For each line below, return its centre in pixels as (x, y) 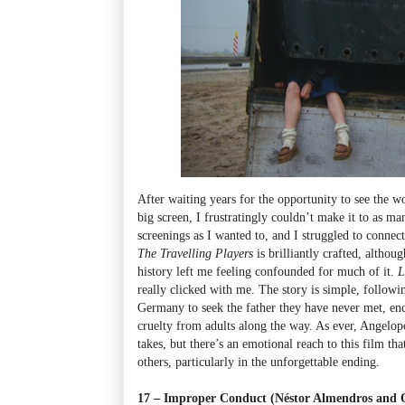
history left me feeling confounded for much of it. (268, 271)
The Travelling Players (195, 253)
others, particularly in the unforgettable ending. (259, 361)
